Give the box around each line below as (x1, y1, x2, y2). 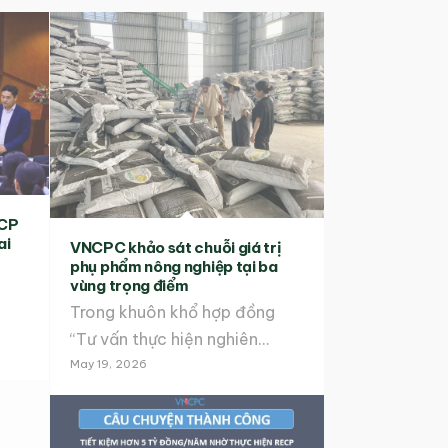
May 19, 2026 (70, 356, 147, 371)
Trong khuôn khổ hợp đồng (70, 301, 275, 322)
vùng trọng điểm (70, 275, 189, 295)
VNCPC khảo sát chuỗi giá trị (70, 237, 282, 257)
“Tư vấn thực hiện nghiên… (70, 328, 269, 349)
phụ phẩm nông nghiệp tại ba (70, 256, 278, 276)
